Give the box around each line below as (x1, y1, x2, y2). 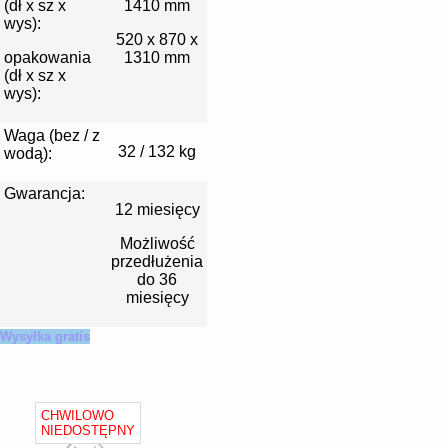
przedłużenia (111, 252, 203, 270)
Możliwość (119, 234, 195, 252)
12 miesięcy (114, 201, 200, 219)
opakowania (4, 48, 91, 66)
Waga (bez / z (4, 127, 100, 145)
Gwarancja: (4, 185, 85, 203)
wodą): (4, 145, 52, 163)
